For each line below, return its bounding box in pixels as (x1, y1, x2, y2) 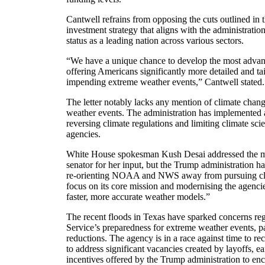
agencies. (66, 129, 101, 140)
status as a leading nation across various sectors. (66, 35, 244, 46)
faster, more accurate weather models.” (66, 192, 210, 202)
